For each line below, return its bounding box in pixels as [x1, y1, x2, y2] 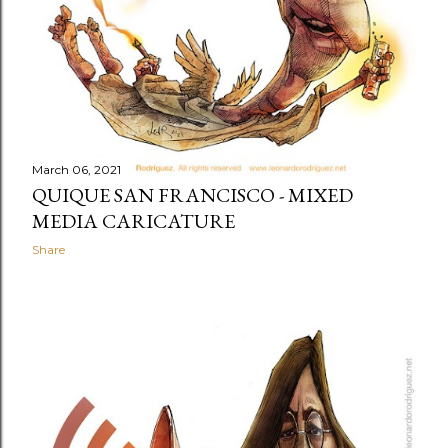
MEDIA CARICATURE [32, 208, 235, 234]
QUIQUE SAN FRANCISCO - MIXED [32, 182, 353, 208]
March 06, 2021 [32, 162, 121, 177]
